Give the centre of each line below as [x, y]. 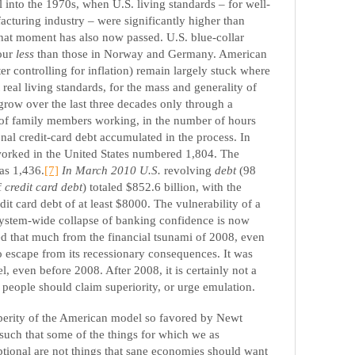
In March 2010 [99, 170]
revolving [188, 170]
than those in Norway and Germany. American [151, 53]
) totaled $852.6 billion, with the [162, 186]
